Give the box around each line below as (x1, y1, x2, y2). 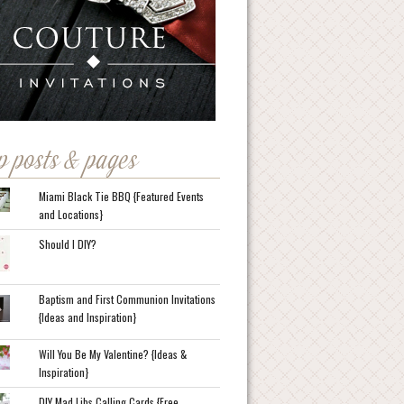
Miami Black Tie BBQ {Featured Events (39, 188, 205, 204)
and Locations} (39, 207, 104, 222)
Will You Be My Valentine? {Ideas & (39, 346, 188, 362)
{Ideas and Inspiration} (39, 309, 137, 325)
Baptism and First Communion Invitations (39, 291, 216, 307)
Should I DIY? (39, 236, 97, 252)
